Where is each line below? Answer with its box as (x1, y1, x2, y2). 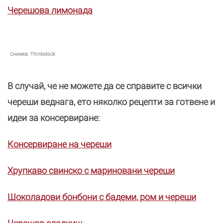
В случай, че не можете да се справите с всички (7, 81, 202, 91)
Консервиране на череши (7, 139, 111, 149)
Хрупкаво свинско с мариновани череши (7, 165, 175, 176)
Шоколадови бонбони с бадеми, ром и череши (7, 192, 196, 202)
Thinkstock (30, 50, 55, 57)
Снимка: (10, 50, 30, 57)
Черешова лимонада (7, 5, 93, 15)
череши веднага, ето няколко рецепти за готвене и (7, 97, 215, 107)
